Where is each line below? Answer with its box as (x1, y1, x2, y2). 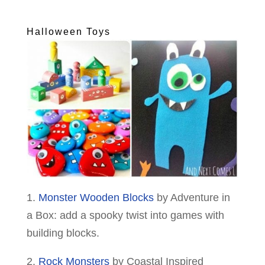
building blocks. (26, 227, 99, 239)
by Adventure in (153, 191, 230, 203)
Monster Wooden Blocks (38, 191, 154, 203)
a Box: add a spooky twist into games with (26, 209, 224, 221)
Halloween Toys (26, 27, 111, 37)
